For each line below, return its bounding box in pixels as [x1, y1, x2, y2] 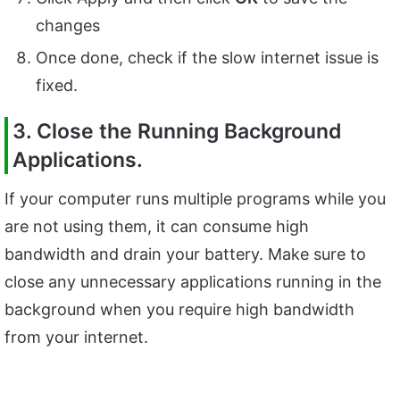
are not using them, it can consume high [4, 216, 309, 236]
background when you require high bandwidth [4, 299, 354, 319]
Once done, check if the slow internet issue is [36, 48, 379, 68]
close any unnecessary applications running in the [4, 271, 381, 291]
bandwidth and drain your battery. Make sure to [4, 244, 366, 263]
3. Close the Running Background [12, 119, 342, 145]
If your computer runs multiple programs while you [4, 188, 386, 208]
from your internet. [4, 327, 148, 346]
